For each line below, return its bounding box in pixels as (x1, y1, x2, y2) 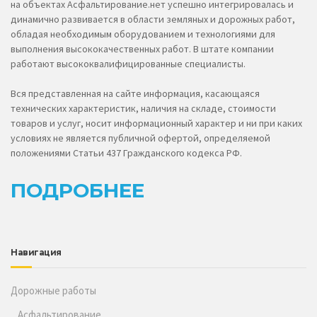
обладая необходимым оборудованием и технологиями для (11, 28, 275, 41)
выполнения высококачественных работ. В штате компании (11, 42, 274, 56)
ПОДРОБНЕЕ (11, 178, 144, 203)
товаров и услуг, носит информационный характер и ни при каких (11, 117, 302, 130)
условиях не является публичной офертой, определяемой (11, 132, 270, 145)
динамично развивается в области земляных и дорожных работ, (11, 13, 295, 26)
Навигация (11, 247, 62, 258)
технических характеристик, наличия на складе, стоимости (11, 102, 276, 115)
